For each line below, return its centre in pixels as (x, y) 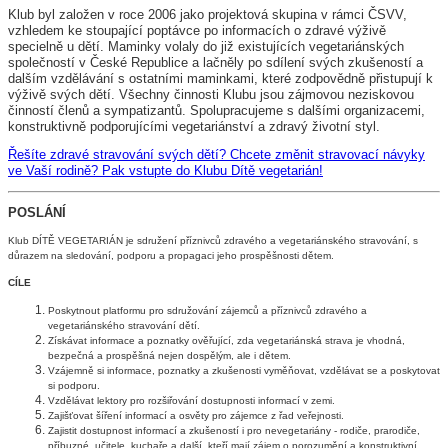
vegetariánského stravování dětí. (124, 325)
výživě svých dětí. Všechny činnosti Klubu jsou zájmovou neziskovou (211, 94)
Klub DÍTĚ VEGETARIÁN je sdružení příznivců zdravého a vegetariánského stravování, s (213, 241)
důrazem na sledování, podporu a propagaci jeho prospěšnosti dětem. (171, 256)
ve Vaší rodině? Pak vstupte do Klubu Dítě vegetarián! (165, 170)
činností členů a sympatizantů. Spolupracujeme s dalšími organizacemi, (216, 110)
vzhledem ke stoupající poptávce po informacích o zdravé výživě (197, 30)
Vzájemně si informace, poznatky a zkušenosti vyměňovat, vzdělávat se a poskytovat (244, 370)
